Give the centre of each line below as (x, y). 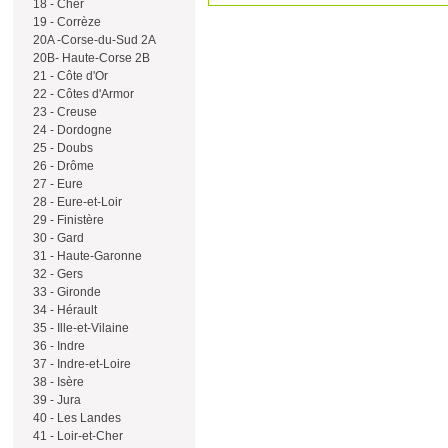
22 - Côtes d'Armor (82, 94)
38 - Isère (57, 382)
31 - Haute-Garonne (86, 256)
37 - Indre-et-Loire (80, 364)
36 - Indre (57, 346)
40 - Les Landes (75, 418)
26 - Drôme (62, 166)
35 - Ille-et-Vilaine (79, 328)
